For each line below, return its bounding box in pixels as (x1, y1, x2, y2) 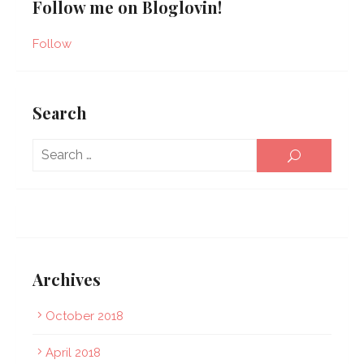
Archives (32, 268, 101, 291)
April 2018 (45, 345, 101, 361)
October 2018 (45, 309, 123, 324)
